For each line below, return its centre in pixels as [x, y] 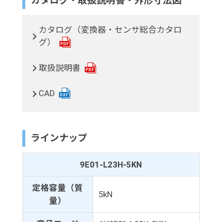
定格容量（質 [58, 188]
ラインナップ [59, 138]
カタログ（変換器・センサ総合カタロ [111, 30]
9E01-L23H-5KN [111, 165]
